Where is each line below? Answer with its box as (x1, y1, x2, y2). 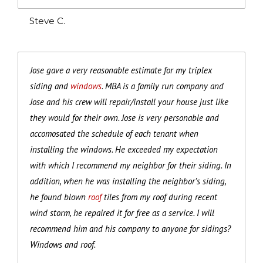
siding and (30, 80, 70, 92)
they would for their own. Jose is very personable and (30, 112, 219, 123)
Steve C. (29, 15, 65, 26)
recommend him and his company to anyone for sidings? (30, 222, 231, 234)
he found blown (30, 191, 88, 203)
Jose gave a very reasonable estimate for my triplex (30, 64, 212, 76)
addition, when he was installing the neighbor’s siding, (30, 175, 226, 187)
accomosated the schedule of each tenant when (30, 127, 198, 139)
